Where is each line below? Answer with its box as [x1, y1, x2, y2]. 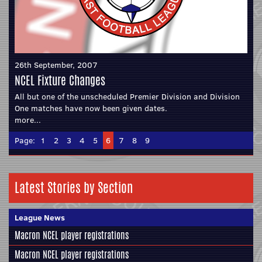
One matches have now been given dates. [15, 102, 167, 114]
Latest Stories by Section [15, 178, 133, 197]
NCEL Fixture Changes [15, 71, 105, 89]
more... [15, 113, 41, 126]
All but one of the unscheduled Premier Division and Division [15, 90, 240, 102]
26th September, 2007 [15, 58, 98, 71]
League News [15, 211, 65, 223]
